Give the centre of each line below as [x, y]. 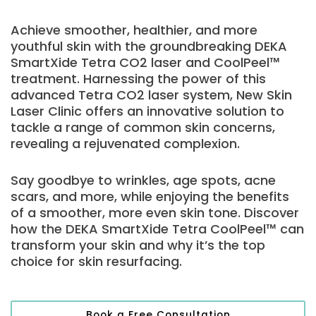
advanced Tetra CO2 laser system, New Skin [151, 95]
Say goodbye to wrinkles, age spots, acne [143, 180]
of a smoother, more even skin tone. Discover [155, 212]
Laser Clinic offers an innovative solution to [147, 111]
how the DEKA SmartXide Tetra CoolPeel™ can [157, 229]
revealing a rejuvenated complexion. [125, 144]
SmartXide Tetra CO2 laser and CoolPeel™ [145, 63]
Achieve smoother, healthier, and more [134, 30]
